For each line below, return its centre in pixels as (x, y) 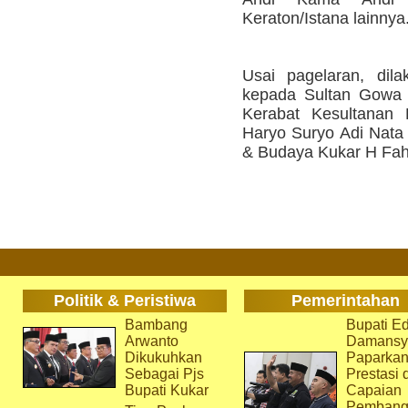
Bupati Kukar (166, 390)
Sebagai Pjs (164, 374)
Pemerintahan (346, 301)
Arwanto (151, 341)
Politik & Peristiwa (124, 301)
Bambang (156, 325)
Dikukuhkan (163, 357)
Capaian (373, 390)
